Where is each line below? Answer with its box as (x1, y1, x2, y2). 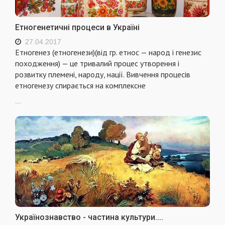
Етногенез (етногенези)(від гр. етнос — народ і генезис (15, 47, 201, 58)
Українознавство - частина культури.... (15, 212, 163, 222)
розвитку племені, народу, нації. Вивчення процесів (15, 69, 190, 80)
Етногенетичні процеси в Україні (15, 23, 140, 33)
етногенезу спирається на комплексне (15, 80, 146, 91)
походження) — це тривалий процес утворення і (15, 58, 179, 69)
